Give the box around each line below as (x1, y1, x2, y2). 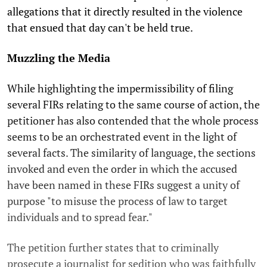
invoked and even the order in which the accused (7, 161, 237, 176)
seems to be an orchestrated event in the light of (7, 129, 237, 144)
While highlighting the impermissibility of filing (7, 80, 233, 95)
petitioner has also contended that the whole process (7, 113, 259, 128)
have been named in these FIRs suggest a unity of (7, 177, 240, 192)
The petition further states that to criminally (7, 240, 219, 254)
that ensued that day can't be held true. (7, 20, 193, 35)
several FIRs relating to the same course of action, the (7, 97, 260, 111)
